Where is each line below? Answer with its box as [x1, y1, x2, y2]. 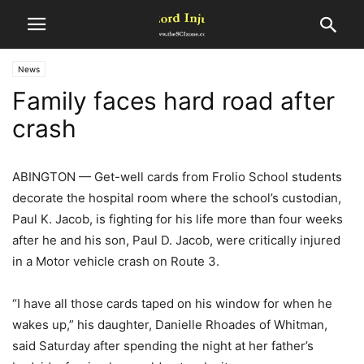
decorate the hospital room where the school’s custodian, [12, 190, 341, 206]
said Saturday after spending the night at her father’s [12, 338, 314, 353]
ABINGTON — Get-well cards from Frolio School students [12, 169, 342, 184]
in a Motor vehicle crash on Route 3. [12, 253, 219, 269]
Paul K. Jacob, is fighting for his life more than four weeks [12, 211, 343, 227]
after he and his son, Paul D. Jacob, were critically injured [12, 232, 340, 248]
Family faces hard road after [12, 86, 335, 115]
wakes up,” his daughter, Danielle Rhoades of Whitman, [12, 317, 327, 332]
